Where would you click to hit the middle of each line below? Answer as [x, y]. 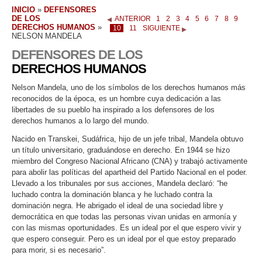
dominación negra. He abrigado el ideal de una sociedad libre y [118, 205]
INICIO [23, 10]
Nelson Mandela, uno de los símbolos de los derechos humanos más [129, 87]
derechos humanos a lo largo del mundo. [80, 121]
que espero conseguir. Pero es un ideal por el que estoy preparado [124, 239]
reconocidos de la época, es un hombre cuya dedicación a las [116, 99]
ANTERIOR [132, 18]
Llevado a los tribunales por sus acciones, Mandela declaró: [113, 183]
